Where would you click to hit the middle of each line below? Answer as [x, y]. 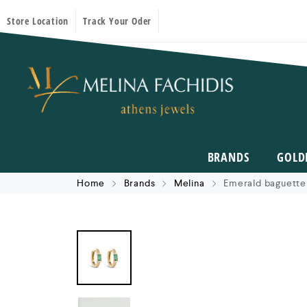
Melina [189, 183]
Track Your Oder [118, 21]
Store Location [38, 21]
